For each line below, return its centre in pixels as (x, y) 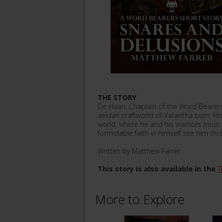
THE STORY (117, 97)
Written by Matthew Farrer (139, 151)
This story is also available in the (158, 169)
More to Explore (140, 199)
